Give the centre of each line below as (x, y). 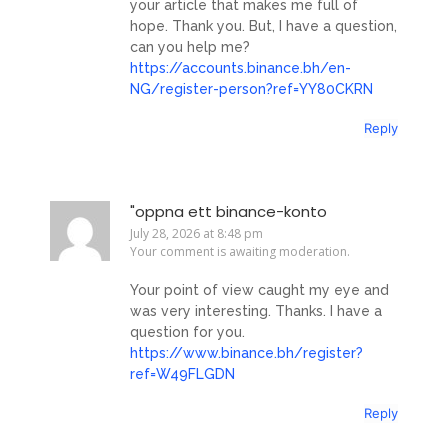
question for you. (187, 332)
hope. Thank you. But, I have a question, (263, 26)
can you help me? (190, 47)
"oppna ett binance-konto (228, 211)
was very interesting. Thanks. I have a (256, 311)
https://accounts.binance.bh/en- (240, 68)
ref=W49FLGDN (182, 374)
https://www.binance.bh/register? (246, 353)
